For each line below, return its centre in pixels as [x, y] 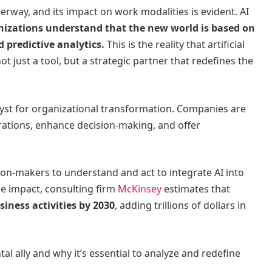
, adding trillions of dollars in [180, 206]
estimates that [196, 189]
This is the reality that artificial [175, 44]
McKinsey [140, 189]
